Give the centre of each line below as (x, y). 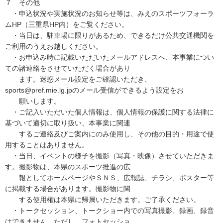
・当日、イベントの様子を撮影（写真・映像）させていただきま (110, 156)
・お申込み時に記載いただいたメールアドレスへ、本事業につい (110, 57)
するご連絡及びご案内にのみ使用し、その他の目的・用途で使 (110, 134)
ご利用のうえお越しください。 (54, 46)
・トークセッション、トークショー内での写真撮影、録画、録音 (110, 211)
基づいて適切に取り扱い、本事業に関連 (68, 123)
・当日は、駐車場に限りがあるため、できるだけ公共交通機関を (110, 35)
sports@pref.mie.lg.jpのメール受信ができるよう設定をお (94, 90)
